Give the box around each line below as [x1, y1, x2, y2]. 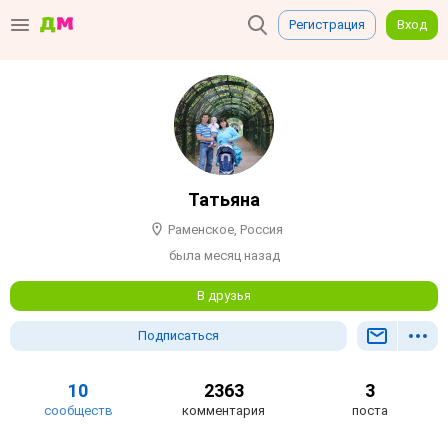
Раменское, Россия [168, 222, 283, 238]
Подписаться [138, 328, 219, 344]
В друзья [197, 288, 251, 304]
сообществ [43, 403, 113, 419]
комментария [182, 403, 266, 419]
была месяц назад [168, 248, 280, 264]
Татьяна [188, 189, 260, 210]
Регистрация [289, 17, 365, 32]
